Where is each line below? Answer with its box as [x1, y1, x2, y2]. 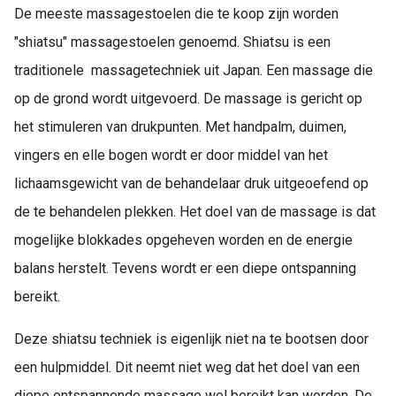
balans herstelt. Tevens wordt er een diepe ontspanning [14, 259, 356, 277]
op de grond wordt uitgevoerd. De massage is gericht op [14, 89, 362, 107]
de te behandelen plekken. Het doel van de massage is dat [14, 202, 376, 220]
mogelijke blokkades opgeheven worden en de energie [14, 231, 353, 248]
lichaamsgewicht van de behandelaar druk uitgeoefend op [14, 174, 369, 192]
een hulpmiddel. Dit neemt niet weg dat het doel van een [14, 358, 360, 376]
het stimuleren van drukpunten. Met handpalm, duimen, [14, 118, 346, 135]
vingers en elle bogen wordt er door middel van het [14, 146, 328, 164]
